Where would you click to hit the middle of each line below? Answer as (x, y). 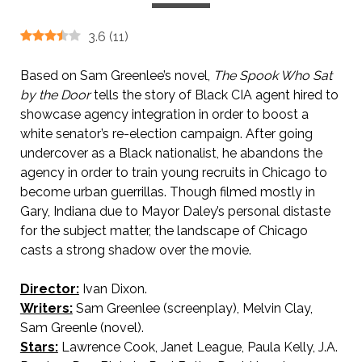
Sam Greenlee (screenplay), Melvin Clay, (192, 308)
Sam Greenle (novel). (82, 328)
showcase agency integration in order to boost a (164, 114)
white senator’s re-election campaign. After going (166, 134)
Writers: (46, 308)
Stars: (39, 347)
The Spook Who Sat (272, 76)
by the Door (55, 95)
